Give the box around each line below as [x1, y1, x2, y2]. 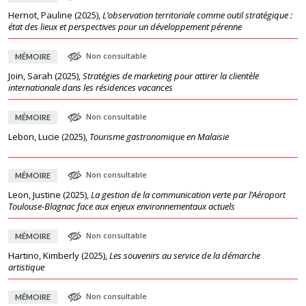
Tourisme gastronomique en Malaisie [89, 130, 229, 143]
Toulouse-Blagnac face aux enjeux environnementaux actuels [8, 200, 235, 212]
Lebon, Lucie [8, 130, 59, 143]
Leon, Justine [8, 189, 61, 201]
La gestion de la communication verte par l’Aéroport [91, 189, 286, 201]
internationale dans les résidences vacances [8, 81, 173, 94]
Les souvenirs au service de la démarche [109, 249, 260, 262]
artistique [8, 261, 44, 273]
